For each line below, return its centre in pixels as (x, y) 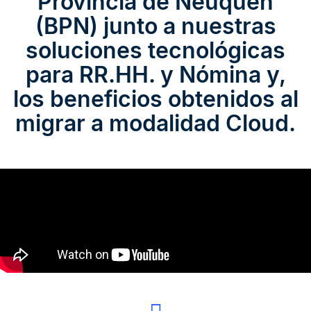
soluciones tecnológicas (155, 51)
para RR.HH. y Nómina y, (155, 75)
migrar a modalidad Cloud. (155, 124)
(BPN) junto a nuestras (155, 26)
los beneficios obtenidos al (155, 99)
